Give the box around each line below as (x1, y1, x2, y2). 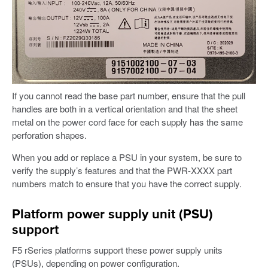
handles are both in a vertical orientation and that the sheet (12, 102, 237, 115)
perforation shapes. (12, 129, 87, 142)
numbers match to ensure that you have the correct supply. (12, 177, 242, 190)
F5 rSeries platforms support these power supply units (12, 243, 223, 257)
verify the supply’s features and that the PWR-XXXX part (12, 164, 232, 177)
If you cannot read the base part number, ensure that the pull (12, 89, 245, 102)
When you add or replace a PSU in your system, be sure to (12, 151, 242, 164)
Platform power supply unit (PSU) (12, 208, 213, 222)
